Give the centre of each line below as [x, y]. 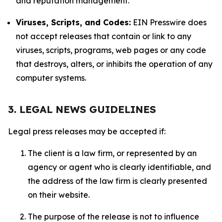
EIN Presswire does [169, 22]
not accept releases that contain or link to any [104, 36]
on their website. [60, 195]
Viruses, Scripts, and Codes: [73, 22]
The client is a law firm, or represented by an [112, 153]
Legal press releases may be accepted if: [88, 131]
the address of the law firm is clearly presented [117, 181]
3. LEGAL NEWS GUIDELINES [82, 109]
